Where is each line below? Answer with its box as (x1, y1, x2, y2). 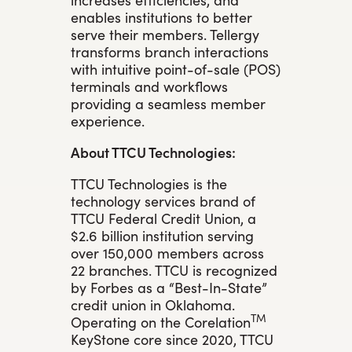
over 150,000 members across (71, 242, 264, 262)
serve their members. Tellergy (71, 24, 259, 44)
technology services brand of (71, 190, 255, 211)
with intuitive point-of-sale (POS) (71, 58, 280, 79)
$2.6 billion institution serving (71, 225, 254, 245)
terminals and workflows (71, 75, 228, 96)
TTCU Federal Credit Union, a (71, 207, 256, 228)
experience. (71, 110, 145, 130)
